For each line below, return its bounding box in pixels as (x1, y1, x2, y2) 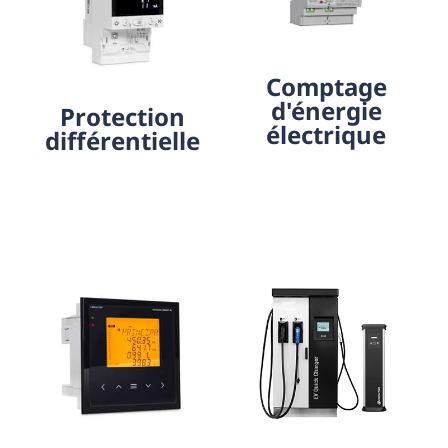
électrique (266, 117, 386, 151)
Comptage (265, 69, 387, 103)
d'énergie (270, 93, 382, 127)
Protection (59, 99, 185, 133)
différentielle (44, 123, 200, 157)
